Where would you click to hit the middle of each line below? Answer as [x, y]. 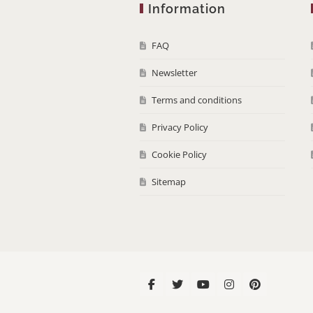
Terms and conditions [197, 100]
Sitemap [169, 182]
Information [187, 9]
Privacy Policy [180, 128]
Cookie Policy [179, 155]
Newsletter [174, 73]
